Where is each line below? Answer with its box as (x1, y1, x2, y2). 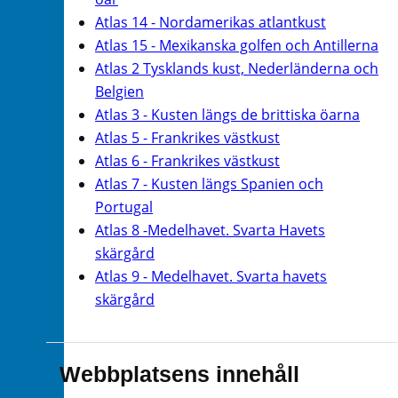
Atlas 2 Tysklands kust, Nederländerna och (95, 58, 378, 78)
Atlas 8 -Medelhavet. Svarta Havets (95, 219, 325, 240)
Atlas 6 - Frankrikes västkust (95, 150, 280, 171)
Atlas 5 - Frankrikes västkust (95, 127, 280, 147)
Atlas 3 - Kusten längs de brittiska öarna (95, 104, 360, 124)
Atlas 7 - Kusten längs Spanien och (95, 173, 323, 194)
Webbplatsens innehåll (60, 362, 299, 387)
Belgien (95, 81, 144, 101)
